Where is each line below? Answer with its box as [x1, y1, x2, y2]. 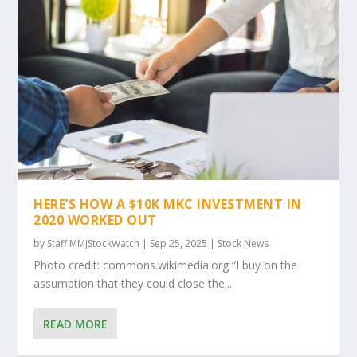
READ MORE [43, 316, 108, 332]
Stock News [218, 237, 269, 251]
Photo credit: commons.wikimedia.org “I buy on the [33, 257, 298, 273]
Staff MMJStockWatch [47, 237, 140, 251]
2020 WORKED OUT [33, 211, 157, 229]
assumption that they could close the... [33, 276, 233, 292]
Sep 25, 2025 [150, 237, 208, 251]
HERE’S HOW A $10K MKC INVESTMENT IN [33, 195, 302, 214]
